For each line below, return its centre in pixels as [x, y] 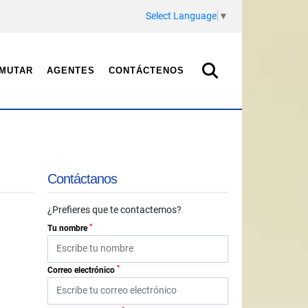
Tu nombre [68, 228]
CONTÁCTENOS [146, 70]
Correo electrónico [82, 270]
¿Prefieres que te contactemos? [114, 210]
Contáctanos [82, 179]
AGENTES [70, 70]
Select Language [181, 15]
